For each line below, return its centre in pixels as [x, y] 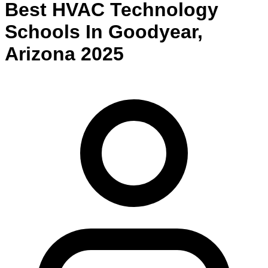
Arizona [40, 54]
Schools [42, 31]
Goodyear [153, 31]
